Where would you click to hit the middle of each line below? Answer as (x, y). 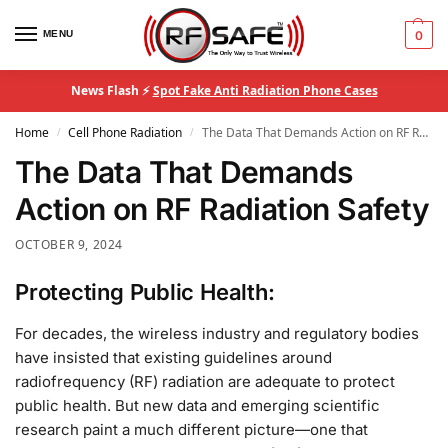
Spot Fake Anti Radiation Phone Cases (265, 90)
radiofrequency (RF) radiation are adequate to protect (205, 381)
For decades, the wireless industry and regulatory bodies (217, 333)
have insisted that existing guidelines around (173, 357)
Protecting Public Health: (145, 291)
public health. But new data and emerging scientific (197, 405)
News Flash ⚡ (111, 90)
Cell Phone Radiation (125, 132)
